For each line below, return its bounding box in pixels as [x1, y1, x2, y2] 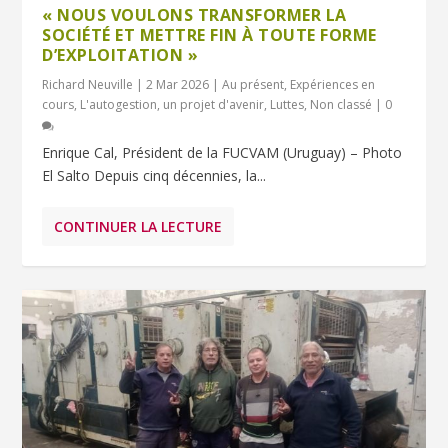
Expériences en [290, 75, 376, 93]
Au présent [222, 75, 285, 93]
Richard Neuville [42, 75, 134, 93]
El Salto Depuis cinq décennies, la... [42, 165, 267, 185]
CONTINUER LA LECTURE [54, 216, 223, 236]
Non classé [310, 95, 373, 113]
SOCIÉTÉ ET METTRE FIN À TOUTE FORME [42, 23, 377, 46]
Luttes [270, 95, 305, 113]
